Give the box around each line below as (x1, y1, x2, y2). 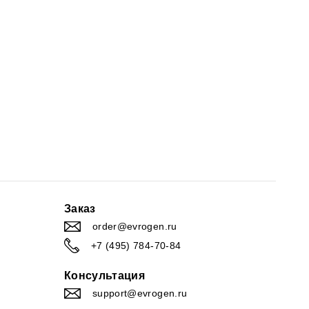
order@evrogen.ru (92, 221, 177, 232)
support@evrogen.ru (92, 288, 188, 299)
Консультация (63, 269, 146, 281)
